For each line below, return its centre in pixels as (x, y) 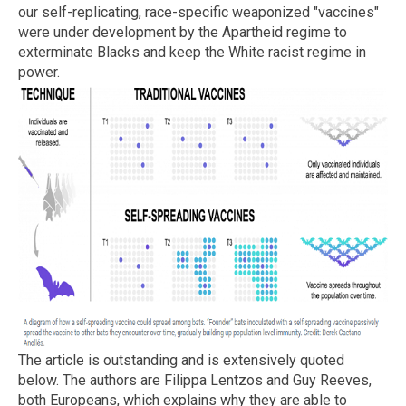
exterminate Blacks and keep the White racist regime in (192, 52)
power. (39, 72)
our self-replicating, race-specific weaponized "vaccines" (198, 12)
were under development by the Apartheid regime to (183, 32)
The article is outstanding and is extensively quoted (181, 360)
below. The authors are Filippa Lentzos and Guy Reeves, (195, 380)
